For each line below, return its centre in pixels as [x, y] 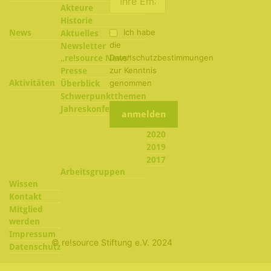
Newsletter [83, 46]
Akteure [77, 8]
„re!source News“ [96, 58]
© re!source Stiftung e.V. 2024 [112, 242]
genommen [130, 83]
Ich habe [139, 32]
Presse [74, 70]
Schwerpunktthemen [103, 96]
